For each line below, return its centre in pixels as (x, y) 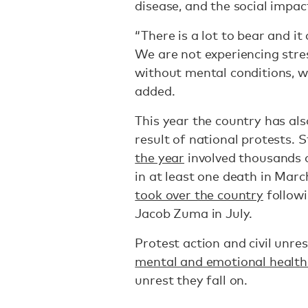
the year (160, 157)
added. (155, 91)
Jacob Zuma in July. (194, 213)
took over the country (199, 195)
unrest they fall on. (193, 280)
